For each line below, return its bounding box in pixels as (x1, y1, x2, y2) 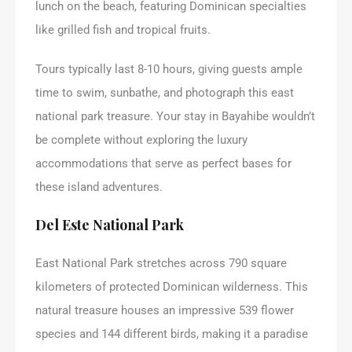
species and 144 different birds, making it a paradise (35, 326, 308, 341)
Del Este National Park (35, 214, 184, 234)
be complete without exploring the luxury (35, 132, 247, 147)
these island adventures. (35, 179, 163, 194)
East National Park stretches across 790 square (35, 255, 287, 270)
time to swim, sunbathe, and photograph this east (35, 85, 294, 100)
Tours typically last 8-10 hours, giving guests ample (35, 61, 302, 76)
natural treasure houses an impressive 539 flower (35, 302, 294, 317)
